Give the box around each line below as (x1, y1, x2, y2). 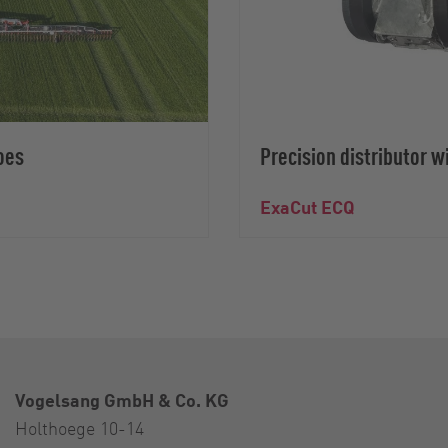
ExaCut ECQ (260, 194, 355, 218)
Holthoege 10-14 (15, 415, 144, 439)
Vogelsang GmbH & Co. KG (15, 387, 229, 411)
